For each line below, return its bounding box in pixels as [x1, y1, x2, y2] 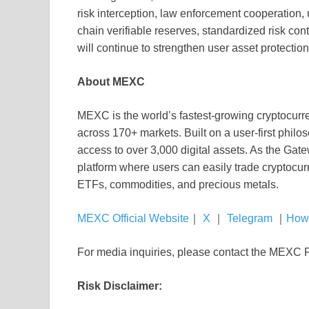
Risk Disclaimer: [77, 280, 162, 292]
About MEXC [77, 76, 145, 88]
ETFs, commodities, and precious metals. [77, 179, 279, 191]
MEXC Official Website [77, 212, 189, 225]
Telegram [224, 212, 272, 225]
